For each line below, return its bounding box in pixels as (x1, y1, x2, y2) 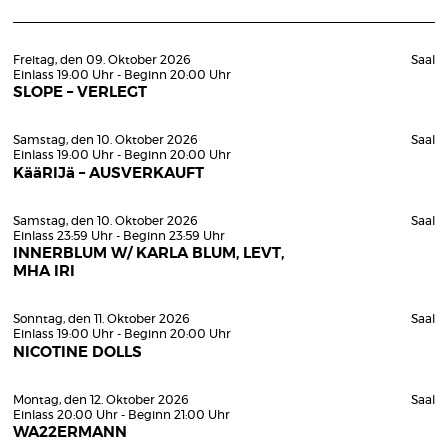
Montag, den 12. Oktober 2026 (13, 393, 189, 406)
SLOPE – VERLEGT (13, 85, 147, 100)
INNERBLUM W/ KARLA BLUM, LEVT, (13, 246, 284, 261)
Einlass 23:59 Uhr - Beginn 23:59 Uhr (13, 229, 225, 242)
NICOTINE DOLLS (13, 344, 142, 360)
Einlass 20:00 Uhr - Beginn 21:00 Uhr (13, 408, 230, 421)
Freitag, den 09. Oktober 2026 (13, 53, 191, 66)
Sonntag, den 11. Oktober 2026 (13, 313, 190, 325)
